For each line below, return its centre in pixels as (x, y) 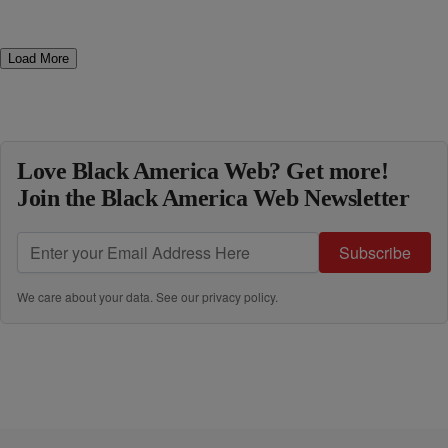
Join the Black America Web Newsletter (213, 198)
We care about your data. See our (109, 296)
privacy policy (238, 296)
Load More (38, 58)
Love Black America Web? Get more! (203, 171)
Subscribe (375, 252)
